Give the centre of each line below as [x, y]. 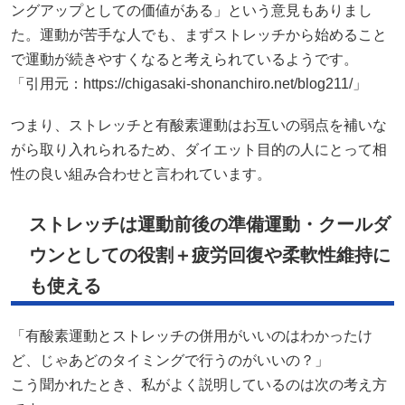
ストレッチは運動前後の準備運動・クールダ [210, 225]
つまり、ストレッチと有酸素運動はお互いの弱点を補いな [199, 126]
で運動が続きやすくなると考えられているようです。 [184, 60]
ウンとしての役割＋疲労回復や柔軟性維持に [210, 255]
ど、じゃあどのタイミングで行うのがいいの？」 [170, 361]
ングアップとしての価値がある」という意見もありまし [192, 11]
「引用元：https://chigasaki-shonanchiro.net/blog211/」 [189, 84]
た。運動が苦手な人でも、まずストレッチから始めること [199, 35]
